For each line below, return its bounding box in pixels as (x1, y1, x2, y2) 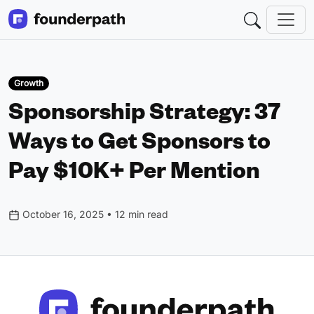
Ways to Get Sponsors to (8, 133, 271, 158)
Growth (13, 78, 43, 88)
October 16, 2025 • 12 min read (20, 208, 168, 221)
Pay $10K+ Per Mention (8, 163, 260, 188)
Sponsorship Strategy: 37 (8, 104, 280, 129)
